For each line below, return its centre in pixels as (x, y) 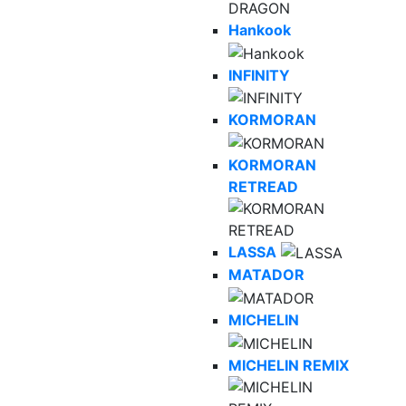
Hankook (260, 29)
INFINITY (259, 75)
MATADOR (266, 275)
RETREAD (263, 186)
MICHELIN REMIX (289, 365)
